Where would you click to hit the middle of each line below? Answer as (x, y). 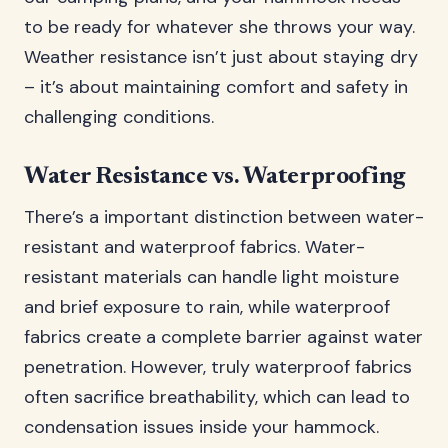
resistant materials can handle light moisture (211, 277)
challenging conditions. (119, 117)
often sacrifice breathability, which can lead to (217, 397)
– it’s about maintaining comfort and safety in (216, 87)
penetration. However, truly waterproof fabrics (218, 367)
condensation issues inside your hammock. (201, 427)
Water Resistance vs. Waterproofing (214, 177)
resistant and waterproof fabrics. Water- (194, 247)
